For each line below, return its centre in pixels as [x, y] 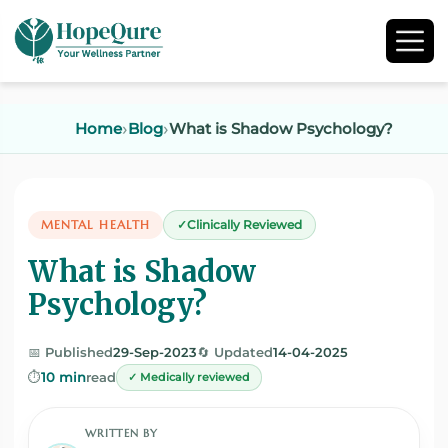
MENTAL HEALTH [95, 224]
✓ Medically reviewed [189, 377]
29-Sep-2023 [155, 352]
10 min [63, 377]
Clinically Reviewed [244, 225]
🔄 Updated [235, 352]
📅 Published [70, 352]
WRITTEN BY [121, 433]
